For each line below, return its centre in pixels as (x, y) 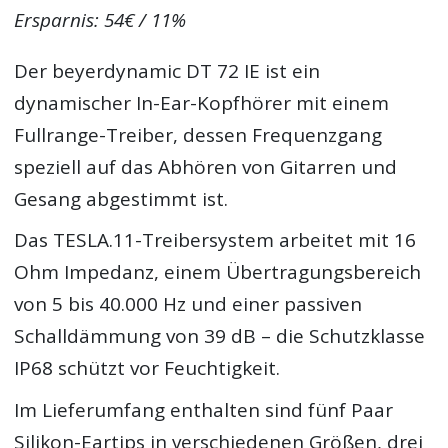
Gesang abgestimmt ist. (121, 198)
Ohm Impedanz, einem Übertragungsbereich (218, 272)
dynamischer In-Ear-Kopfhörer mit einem (202, 102)
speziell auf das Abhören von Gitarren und (206, 166)
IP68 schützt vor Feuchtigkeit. (147, 368)
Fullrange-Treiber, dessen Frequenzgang (198, 134)
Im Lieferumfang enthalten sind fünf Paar (204, 409)
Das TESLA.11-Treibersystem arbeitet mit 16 (215, 240)
